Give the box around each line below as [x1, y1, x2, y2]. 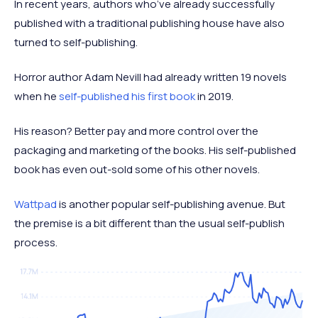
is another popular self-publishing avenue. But [57, 197, 285, 212]
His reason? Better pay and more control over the [14, 124, 258, 138]
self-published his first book [59, 89, 195, 104]
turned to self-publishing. [14, 35, 138, 50]
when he [14, 89, 59, 104]
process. [14, 235, 57, 250]
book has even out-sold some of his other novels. [14, 162, 260, 177]
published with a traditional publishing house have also [14, 16, 285, 31]
